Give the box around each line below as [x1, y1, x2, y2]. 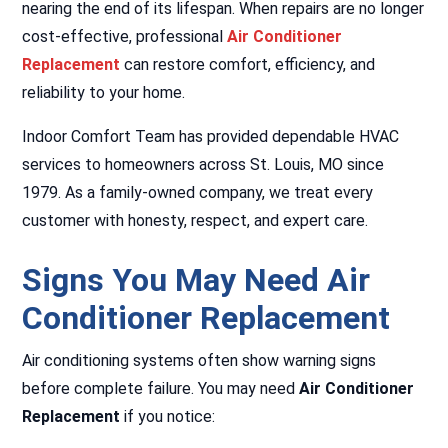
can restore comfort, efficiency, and [124, 55, 376, 74]
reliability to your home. [22, 83, 186, 102]
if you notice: [120, 407, 216, 426]
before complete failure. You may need [22, 379, 300, 398]
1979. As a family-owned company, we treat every [22, 183, 374, 202]
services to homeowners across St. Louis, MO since [22, 155, 385, 174]
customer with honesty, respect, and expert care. [22, 211, 369, 230]
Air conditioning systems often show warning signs [22, 351, 377, 370]
